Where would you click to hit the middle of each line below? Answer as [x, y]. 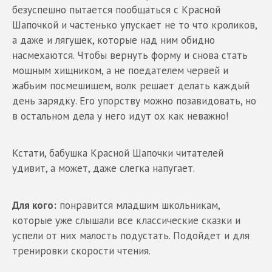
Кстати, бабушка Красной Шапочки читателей [118, 153]
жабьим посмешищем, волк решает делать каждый [131, 85]
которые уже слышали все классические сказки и [126, 220]
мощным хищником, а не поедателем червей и [120, 70]
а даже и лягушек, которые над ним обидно [114, 40]
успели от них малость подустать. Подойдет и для [131, 235]
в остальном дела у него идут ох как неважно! [120, 116]
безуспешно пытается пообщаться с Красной [116, 9]
